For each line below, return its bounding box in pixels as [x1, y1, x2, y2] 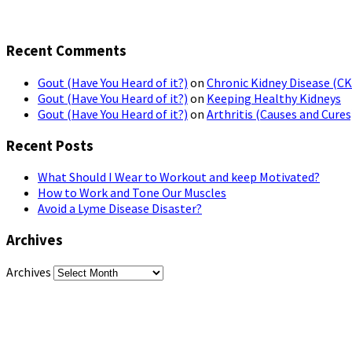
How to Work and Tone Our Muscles [38, 185, 226, 201]
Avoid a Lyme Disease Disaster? [38, 200, 202, 217]
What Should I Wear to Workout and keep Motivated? [38, 169, 320, 185]
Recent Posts [6, 136, 93, 155]
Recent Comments [6, 42, 126, 60]
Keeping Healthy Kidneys [207, 90, 341, 106]
